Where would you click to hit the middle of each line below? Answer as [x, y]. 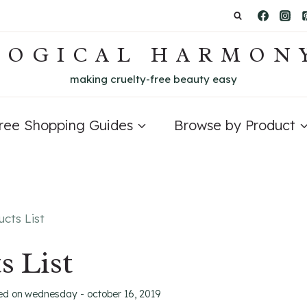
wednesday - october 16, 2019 [93, 294]
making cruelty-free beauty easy [153, 79]
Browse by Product [235, 125]
